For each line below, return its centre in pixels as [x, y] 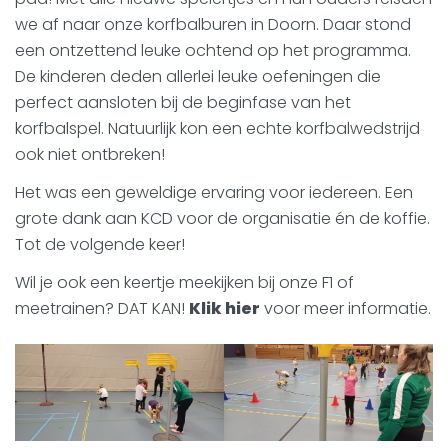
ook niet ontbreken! [90, 155]
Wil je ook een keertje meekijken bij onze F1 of [184, 283]
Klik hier [224, 309]
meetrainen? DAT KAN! [102, 309]
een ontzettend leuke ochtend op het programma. [213, 51]
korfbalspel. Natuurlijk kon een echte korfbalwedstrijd [217, 129]
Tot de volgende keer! [100, 245]
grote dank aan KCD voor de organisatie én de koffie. [222, 219]
